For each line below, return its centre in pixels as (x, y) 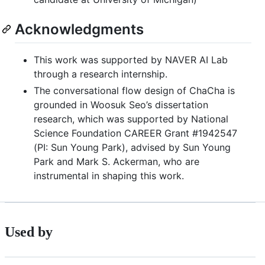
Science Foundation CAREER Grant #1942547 (135, 133)
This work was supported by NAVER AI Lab (131, 59)
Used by (29, 232)
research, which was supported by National (131, 119)
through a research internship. (101, 74)
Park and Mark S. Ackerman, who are (117, 161)
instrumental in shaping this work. (109, 175)
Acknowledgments (79, 29)
